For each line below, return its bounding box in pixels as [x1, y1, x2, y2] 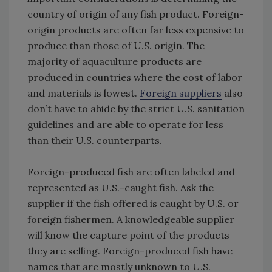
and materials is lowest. [27, 87, 140, 100]
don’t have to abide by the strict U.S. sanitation [27, 103, 245, 115]
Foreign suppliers [140, 87, 222, 100]
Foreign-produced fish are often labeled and [27, 166, 235, 178]
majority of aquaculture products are [27, 55, 202, 68]
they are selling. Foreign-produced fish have [27, 245, 233, 257]
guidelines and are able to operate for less [27, 118, 223, 131]
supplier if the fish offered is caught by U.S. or [27, 197, 239, 210]
